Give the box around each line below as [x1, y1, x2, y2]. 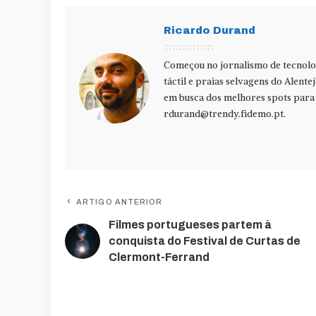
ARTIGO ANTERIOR [76, 197, 163, 207]
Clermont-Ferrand [109, 251, 209, 264]
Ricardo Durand [164, 25, 255, 37]
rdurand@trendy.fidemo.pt [164, 108, 284, 121]
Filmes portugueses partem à [109, 219, 272, 231]
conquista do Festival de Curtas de [109, 235, 300, 248]
